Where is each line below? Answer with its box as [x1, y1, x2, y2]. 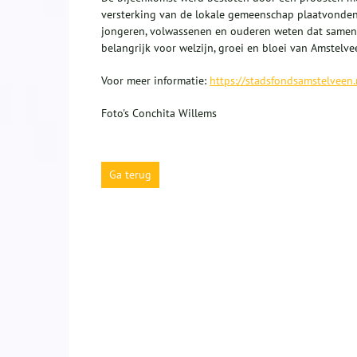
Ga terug [109, 167, 151, 182]
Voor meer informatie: [101, 73, 210, 88]
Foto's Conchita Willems [101, 106, 217, 121]
